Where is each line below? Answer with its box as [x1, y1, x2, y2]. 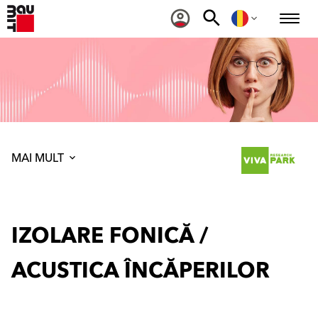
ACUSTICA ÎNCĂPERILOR [11, 253, 270, 290]
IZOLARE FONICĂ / [11, 218, 208, 255]
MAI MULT [11, 148, 67, 168]
